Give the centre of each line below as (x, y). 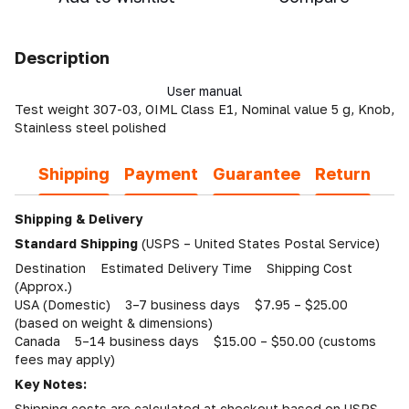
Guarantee (257, 173)
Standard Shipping (76, 243)
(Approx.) (43, 286)
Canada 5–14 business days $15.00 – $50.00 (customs (195, 341)
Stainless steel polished (90, 127)
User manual (204, 91)
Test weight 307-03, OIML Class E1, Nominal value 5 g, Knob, (204, 109)
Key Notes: (51, 384)
